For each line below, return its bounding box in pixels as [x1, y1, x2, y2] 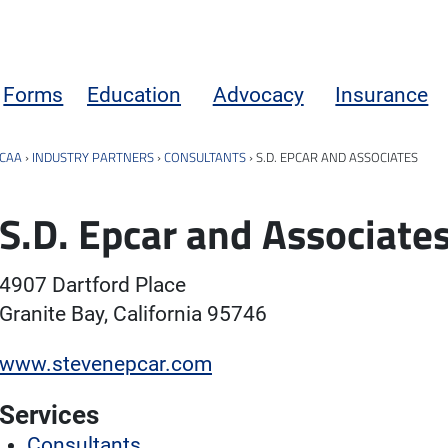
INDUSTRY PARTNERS [32, 146, 154, 167]
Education [87, 82, 182, 107]
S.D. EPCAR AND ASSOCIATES [256, 146, 418, 167]
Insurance [335, 82, 429, 107]
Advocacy [212, 82, 304, 107]
